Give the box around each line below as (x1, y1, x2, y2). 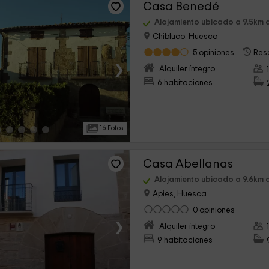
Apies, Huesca (151, 190, 207, 199)
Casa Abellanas (143, 157, 234, 170)
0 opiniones (193, 206, 235, 215)
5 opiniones (193, 49, 235, 58)
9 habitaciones (157, 236, 213, 245)
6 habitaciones (157, 79, 213, 88)
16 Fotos (98, 125, 124, 131)
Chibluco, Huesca (151, 32, 219, 41)
